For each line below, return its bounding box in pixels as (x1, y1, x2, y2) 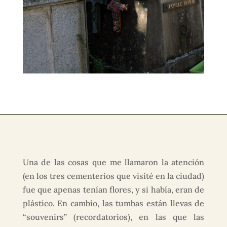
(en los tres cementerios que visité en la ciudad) (22, 171, 205, 181)
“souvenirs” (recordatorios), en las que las (22, 212, 205, 222)
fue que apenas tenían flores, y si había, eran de (22, 184, 205, 195)
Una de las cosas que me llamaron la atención (22, 157, 205, 168)
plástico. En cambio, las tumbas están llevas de (22, 198, 205, 209)
